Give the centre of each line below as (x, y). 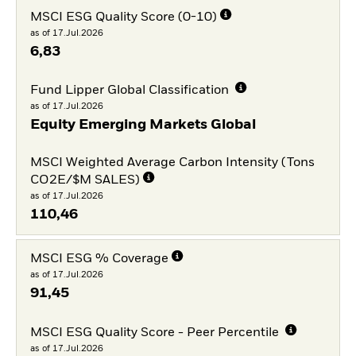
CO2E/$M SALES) (85, 180)
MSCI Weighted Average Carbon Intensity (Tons (172, 163)
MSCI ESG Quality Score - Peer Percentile (156, 333)
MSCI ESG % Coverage (99, 259)
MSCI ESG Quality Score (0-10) (123, 17)
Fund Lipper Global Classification (131, 91)
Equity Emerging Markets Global (143, 125)
